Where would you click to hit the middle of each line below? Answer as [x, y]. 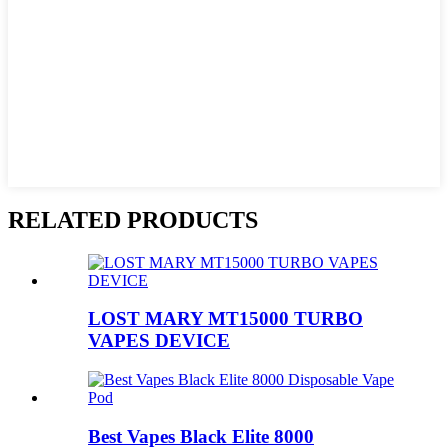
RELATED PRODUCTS [133, 219]
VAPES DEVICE [159, 341]
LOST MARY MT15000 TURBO [225, 319]
